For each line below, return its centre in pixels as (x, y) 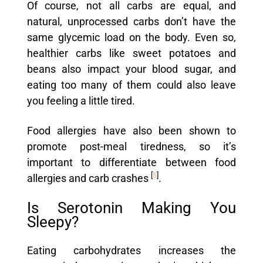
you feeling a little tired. (81, 101)
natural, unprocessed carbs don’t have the (131, 21)
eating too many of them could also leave (131, 85)
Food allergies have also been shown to (131, 131)
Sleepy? (53, 222)
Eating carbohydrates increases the (131, 250)
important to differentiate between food (131, 162)
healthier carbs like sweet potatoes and (131, 53)
